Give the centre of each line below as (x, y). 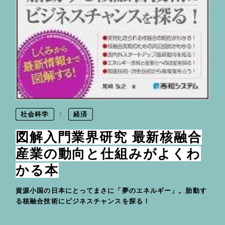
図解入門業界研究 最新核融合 (109, 137)
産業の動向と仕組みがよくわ (108, 153)
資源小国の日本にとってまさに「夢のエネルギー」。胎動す (111, 190)
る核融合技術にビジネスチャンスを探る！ (83, 201)
